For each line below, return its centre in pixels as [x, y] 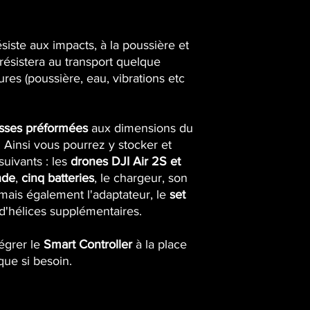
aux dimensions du [140, 128]
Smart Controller [88, 244]
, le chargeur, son [141, 178]
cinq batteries [58, 178]
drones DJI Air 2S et [126, 161]
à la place [159, 244]
